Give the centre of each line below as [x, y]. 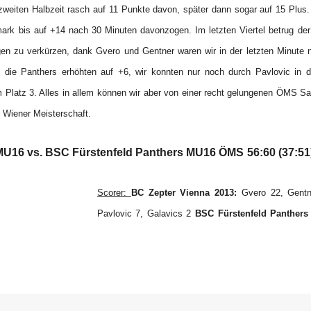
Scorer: [114, 193]
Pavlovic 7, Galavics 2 [144, 213]
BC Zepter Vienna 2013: [184, 193]
